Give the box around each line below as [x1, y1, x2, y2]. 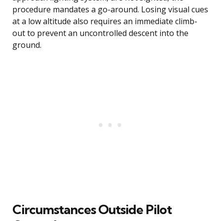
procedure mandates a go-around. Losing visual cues [12, 4, 208, 15]
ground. [12, 39, 41, 51]
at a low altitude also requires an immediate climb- [12, 16, 197, 27]
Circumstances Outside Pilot [12, 201, 172, 218]
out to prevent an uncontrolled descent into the [12, 28, 188, 39]
